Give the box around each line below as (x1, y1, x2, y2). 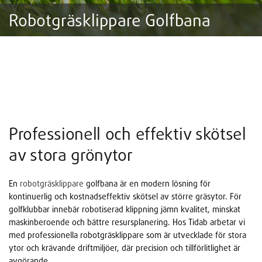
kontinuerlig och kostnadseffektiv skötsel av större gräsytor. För (9, 191, 242, 201)
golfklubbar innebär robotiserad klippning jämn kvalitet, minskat (9, 204, 240, 214)
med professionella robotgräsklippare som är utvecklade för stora (9, 230, 246, 240)
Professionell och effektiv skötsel (9, 123, 246, 144)
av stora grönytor (9, 144, 133, 165)
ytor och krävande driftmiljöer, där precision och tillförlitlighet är (9, 243, 240, 253)
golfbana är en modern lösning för (84, 178, 211, 188)
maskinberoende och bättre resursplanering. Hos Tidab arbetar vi (9, 217, 245, 227)
